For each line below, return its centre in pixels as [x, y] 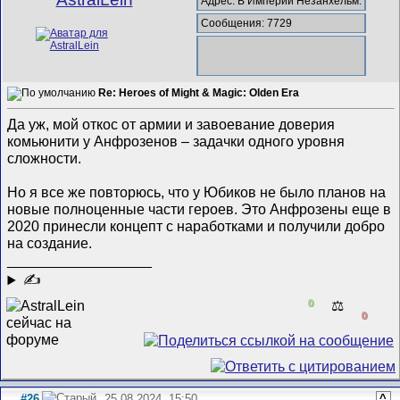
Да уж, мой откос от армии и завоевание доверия [171, 125]
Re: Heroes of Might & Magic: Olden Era [199, 93]
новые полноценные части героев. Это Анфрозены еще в [200, 209]
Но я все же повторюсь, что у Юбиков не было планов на [197, 192]
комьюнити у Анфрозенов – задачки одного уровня [176, 142]
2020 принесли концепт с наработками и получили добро [196, 226]
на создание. [50, 243]
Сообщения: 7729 [247, 24]
